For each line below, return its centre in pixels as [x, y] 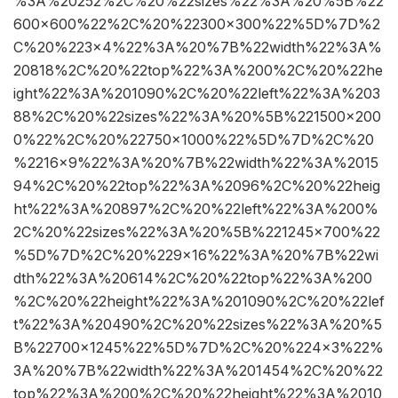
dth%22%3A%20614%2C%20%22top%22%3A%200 [193, 279]
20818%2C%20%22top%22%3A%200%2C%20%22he [198, 71]
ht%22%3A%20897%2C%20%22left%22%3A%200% [196, 209]
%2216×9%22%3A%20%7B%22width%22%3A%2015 [196, 163]
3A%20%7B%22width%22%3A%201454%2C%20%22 [198, 371]
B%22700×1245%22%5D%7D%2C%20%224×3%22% [199, 348]
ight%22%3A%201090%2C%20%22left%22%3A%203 [197, 94]
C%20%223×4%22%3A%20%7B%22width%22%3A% [198, 48]
